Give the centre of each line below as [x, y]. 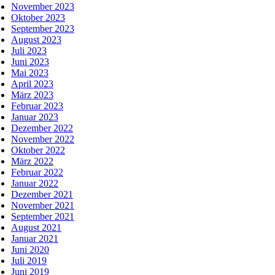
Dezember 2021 [42, 194]
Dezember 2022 [42, 128]
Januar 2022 [35, 183]
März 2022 [32, 161]
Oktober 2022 [38, 150]
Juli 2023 [29, 50]
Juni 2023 [30, 61]
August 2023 [36, 39]
